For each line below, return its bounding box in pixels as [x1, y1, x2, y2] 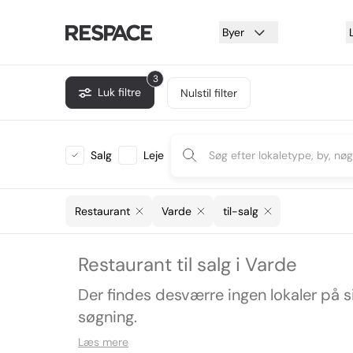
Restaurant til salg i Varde [78, 252, 297, 277]
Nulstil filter [180, 85, 237, 100]
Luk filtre [98, 85, 141, 99]
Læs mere [78, 335, 128, 349]
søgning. [78, 307, 137, 327]
